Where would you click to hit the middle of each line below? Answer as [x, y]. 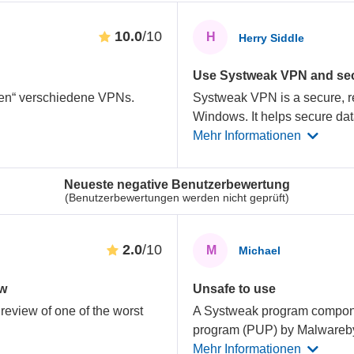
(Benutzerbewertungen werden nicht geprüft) [177, 197]
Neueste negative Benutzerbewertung [177, 184]
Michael [260, 251]
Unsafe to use [235, 288]
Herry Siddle [272, 38]
